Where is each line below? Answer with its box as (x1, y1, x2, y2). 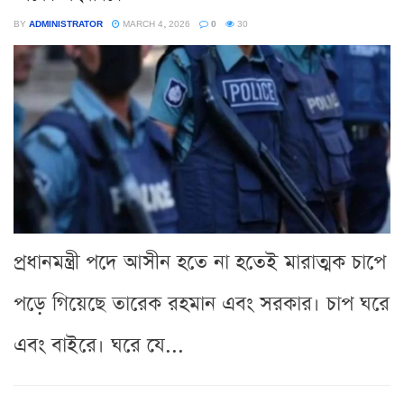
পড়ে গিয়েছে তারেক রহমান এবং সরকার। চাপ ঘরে (14, 289, 390, 318)
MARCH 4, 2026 (120, 15, 190, 31)
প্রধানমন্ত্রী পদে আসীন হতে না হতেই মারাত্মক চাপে (14, 248, 386, 277)
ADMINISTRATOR (29, 15, 103, 31)
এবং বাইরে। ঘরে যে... (14, 331, 184, 360)
